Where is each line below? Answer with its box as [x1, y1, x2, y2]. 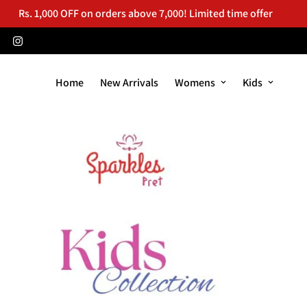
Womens [175, 75, 215, 90]
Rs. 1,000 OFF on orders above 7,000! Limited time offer [18, 6, 273, 21]
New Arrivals [100, 75, 158, 90]
